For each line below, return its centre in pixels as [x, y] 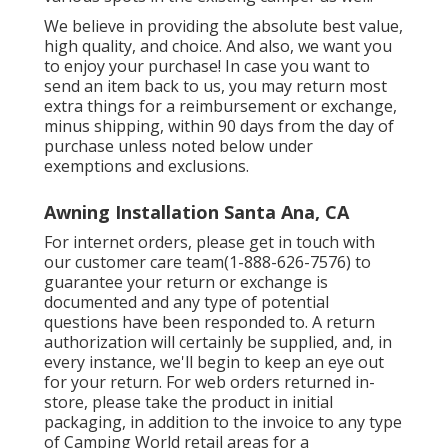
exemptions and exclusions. [146, 165]
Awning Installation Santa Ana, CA [196, 211]
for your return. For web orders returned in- [209, 381]
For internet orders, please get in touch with [209, 241]
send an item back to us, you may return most [215, 85]
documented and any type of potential [186, 301]
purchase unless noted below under [178, 145]
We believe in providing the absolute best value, [223, 25]
